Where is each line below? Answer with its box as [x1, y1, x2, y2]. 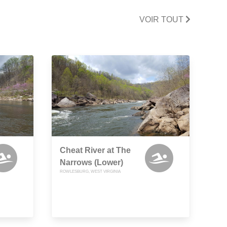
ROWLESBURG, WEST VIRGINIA [60, 169, 121, 174]
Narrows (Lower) [60, 158, 123, 167]
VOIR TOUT [139, 15, 185, 24]
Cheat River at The [60, 146, 131, 155]
